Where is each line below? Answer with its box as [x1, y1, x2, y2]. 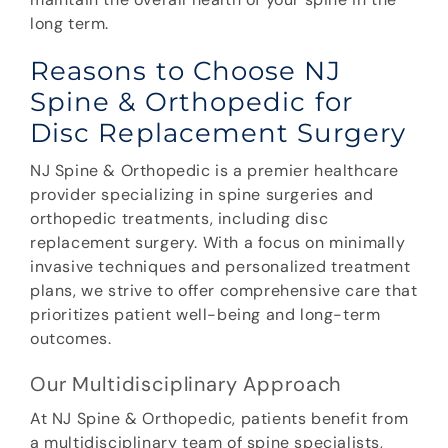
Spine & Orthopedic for [30, 86, 353, 119]
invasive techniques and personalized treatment [30, 256, 411, 278]
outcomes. [30, 328, 116, 350]
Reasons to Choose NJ [30, 55, 341, 88]
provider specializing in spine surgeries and [30, 184, 374, 206]
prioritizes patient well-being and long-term [30, 304, 381, 326]
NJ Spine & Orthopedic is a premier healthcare [30, 160, 400, 182]
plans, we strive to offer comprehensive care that [30, 280, 418, 302]
